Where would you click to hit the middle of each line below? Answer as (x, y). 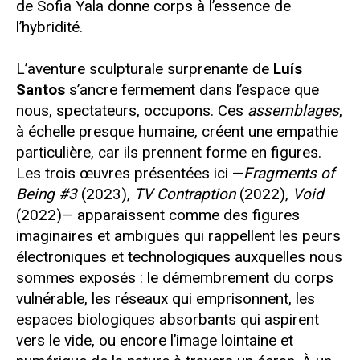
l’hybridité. (49, 27)
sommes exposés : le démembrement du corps (175, 278)
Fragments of (289, 174)
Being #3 (47, 194)
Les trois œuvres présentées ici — (130, 174)
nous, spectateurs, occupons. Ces (132, 111)
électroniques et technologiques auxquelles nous (179, 257)
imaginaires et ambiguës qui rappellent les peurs (178, 236)
